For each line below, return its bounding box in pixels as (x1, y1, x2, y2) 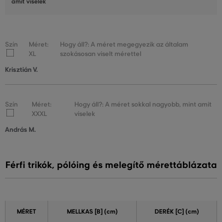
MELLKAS (66, 208, 93, 216)
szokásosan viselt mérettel (60, 50, 142, 58)
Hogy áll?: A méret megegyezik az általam (60, 40, 189, 49)
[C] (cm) (173, 208, 199, 216)
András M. (5, 125, 36, 134)
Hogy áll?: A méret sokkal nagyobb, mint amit (74, 100, 212, 109)
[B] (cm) (93, 208, 118, 216)
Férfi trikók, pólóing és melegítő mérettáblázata (5, 160, 217, 171)
